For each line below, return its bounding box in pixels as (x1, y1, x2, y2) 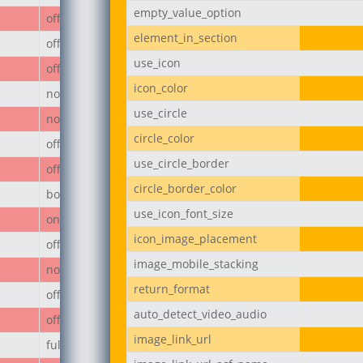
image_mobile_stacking (133, 256, 258, 271)
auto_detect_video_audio (133, 306, 267, 322)
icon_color (133, 80, 188, 96)
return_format (133, 281, 210, 297)
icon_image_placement (133, 231, 257, 246)
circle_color (133, 130, 194, 146)
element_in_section (133, 30, 237, 45)
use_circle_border (133, 156, 229, 171)
